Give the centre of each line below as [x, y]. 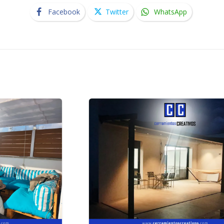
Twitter [117, 12]
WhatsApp [170, 12]
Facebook [64, 12]
